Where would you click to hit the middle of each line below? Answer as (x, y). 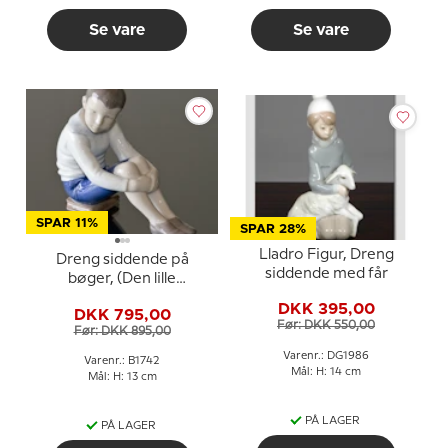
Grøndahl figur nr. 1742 (122, 317)
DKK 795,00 (122, 314)
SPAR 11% (67, 223)
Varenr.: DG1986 (326, 355)
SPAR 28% (273, 229)
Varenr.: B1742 (122, 361)
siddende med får (326, 273)
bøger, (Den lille (122, 279)
